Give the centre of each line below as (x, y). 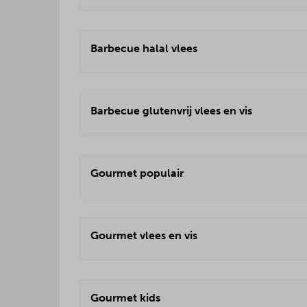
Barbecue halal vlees (144, 48)
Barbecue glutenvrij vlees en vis (171, 111)
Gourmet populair (137, 173)
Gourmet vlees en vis (144, 235)
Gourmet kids (125, 298)
